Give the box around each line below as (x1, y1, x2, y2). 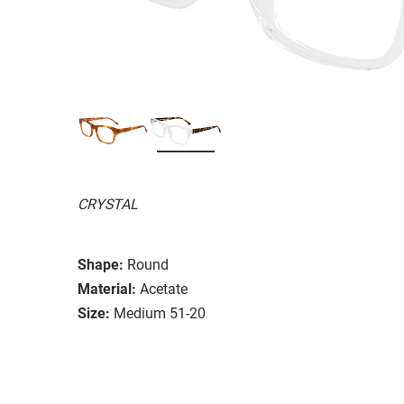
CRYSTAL (78, 195, 138, 213)
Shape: (78, 255, 124, 273)
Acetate (140, 280, 188, 298)
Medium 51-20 (114, 304, 206, 322)
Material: (78, 280, 136, 298)
